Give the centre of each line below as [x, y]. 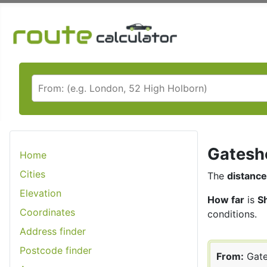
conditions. [232, 214]
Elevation [41, 193]
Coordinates [47, 212]
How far [226, 199]
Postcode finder [56, 250]
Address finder [53, 231]
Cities [32, 174]
